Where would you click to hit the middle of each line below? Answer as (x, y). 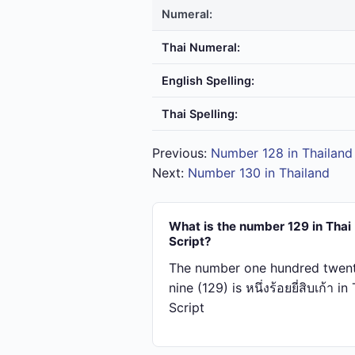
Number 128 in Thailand (282, 153)
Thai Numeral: (201, 47)
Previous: (181, 153)
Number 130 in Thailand (259, 173)
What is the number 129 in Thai (260, 226)
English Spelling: (208, 80)
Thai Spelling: (200, 114)
